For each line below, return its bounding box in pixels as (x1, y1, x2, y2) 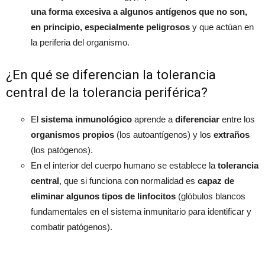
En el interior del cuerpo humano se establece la (31, 160, 218, 170)
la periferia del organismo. (31, 37, 130, 47)
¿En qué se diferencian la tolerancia (6, 67, 216, 82)
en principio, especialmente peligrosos (31, 21, 190, 32)
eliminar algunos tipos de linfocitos (31, 190, 176, 201)
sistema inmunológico (41, 114, 132, 124)
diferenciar (175, 114, 219, 124)
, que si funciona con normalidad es (59, 175, 198, 186)
